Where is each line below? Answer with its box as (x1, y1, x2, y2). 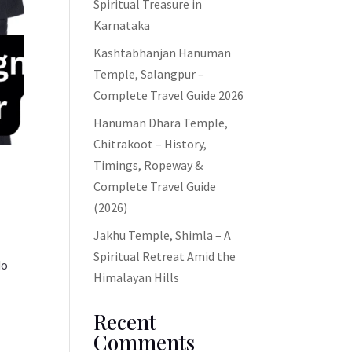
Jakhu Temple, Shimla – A (93, 227, 232, 243)
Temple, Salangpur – (93, 66, 205, 82)
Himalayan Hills (93, 269, 180, 285)
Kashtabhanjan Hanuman (93, 45, 232, 60)
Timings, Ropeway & (93, 157, 203, 173)
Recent (93, 308, 157, 335)
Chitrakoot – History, (93, 136, 207, 152)
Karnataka (93, 17, 151, 33)
